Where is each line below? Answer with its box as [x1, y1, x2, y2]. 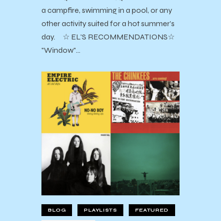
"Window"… [41, 45, 80, 55]
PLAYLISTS [84, 207, 117, 214]
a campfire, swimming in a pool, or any [41, 5, 172, 15]
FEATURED [135, 207, 169, 214]
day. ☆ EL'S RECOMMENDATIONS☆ [41, 32, 175, 41]
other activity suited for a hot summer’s [41, 18, 175, 28]
